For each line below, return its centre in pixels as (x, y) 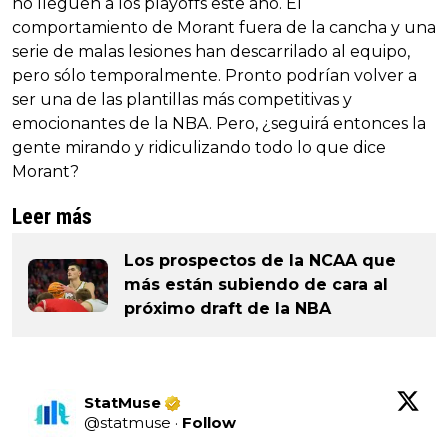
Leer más (52, 217)
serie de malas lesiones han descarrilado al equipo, (211, 52)
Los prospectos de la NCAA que (260, 261)
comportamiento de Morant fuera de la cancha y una (224, 28)
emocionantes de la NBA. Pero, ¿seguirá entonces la (219, 124)
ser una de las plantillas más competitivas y (182, 100)
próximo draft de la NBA (227, 309)
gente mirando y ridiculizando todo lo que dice (199, 148)
